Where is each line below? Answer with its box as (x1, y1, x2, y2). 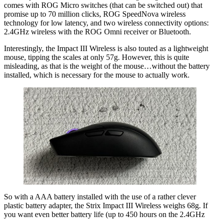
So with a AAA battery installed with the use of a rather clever (4, 192, 196, 201)
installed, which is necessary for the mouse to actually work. (4, 70, 190, 79)
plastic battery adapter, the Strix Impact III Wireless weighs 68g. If (4, 201, 208, 210)
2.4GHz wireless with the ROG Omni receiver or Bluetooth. (4, 27, 191, 36)
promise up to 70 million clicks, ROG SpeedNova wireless (4, 9, 186, 18)
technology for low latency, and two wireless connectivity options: (4, 18, 209, 27)
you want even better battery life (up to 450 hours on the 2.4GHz (4, 210, 205, 219)
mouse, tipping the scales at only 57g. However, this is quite (4, 53, 189, 61)
